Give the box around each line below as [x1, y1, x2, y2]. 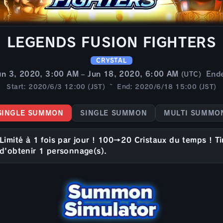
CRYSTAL [96, 57, 127, 63]
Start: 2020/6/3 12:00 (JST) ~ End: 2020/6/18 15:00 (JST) [6, 83, 217, 90]
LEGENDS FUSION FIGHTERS [6, 35, 217, 49]
